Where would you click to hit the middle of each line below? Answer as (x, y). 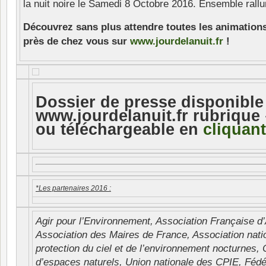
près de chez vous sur (77, 42)
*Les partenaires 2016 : (73, 188)
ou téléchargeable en (119, 130)
